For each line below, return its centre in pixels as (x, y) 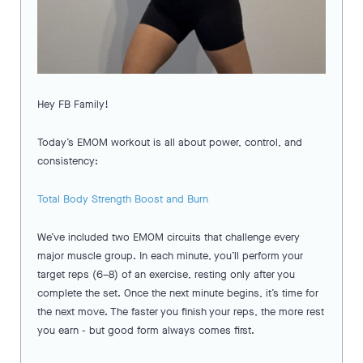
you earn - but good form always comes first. (146, 331)
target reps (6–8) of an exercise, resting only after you (166, 275)
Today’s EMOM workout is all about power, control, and (170, 143)
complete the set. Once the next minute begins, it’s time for (178, 293)
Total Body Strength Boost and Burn (123, 199)
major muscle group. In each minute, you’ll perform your (170, 256)
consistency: (68, 161)
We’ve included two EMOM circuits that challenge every (169, 237)
